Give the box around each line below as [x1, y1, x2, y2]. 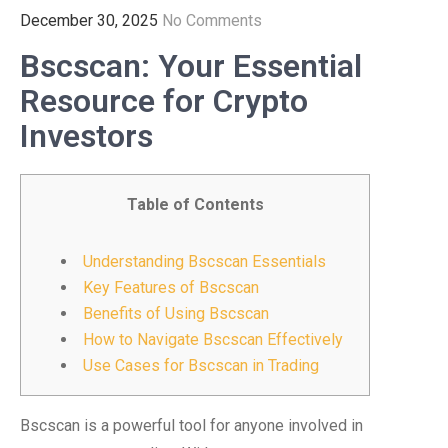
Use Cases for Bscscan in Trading [83, 356, 319, 375]
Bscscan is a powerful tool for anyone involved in [20, 416, 363, 435]
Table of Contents [126, 195, 264, 214]
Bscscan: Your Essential [20, 47, 362, 85]
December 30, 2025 [20, 11, 158, 30]
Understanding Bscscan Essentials [83, 252, 326, 271]
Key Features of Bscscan [83, 278, 259, 297]
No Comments [162, 11, 262, 30]
